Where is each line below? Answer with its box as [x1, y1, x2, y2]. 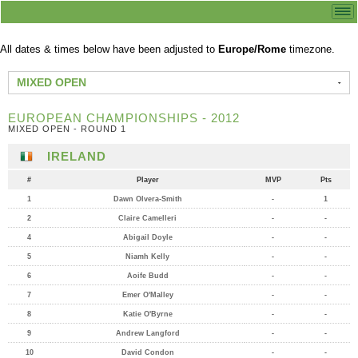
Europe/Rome [218, 43, 286, 55]
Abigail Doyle [122, 233, 173, 241]
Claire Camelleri [118, 214, 177, 222]
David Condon [121, 348, 174, 356]
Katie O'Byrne [122, 310, 173, 318]
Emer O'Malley [121, 291, 173, 299]
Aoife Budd [126, 272, 169, 280]
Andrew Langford [115, 329, 180, 337]
